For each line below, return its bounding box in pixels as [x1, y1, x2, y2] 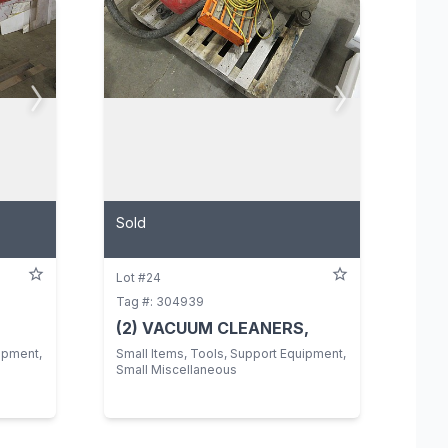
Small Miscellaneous [116, 361, 237, 377]
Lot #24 [116, 269, 161, 285]
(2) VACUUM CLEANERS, [116, 317, 309, 338]
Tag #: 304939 [116, 293, 204, 309]
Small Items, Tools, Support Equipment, [116, 345, 346, 361]
